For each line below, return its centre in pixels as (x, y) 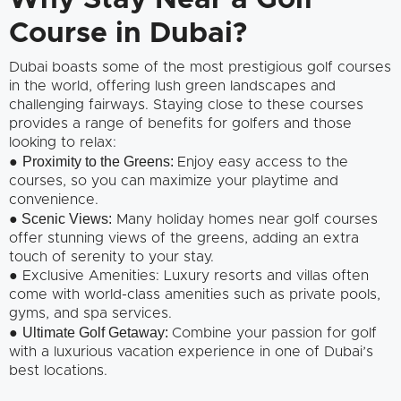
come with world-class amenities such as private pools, (195, 295)
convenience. (54, 200)
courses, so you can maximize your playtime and (174, 181)
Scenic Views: (65, 219)
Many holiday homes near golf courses (245, 220)
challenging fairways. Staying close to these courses (186, 105)
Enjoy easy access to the (263, 162)
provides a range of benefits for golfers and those (180, 124)
